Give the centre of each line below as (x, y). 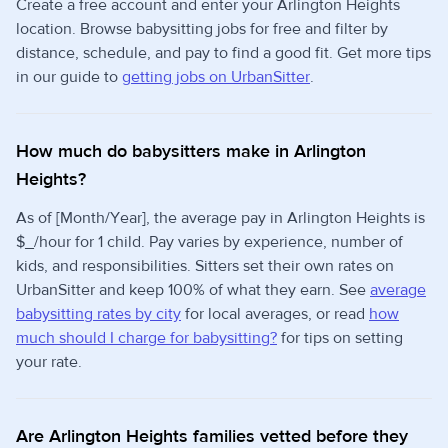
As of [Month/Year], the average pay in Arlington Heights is (220, 218)
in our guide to (69, 77)
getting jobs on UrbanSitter (216, 77)
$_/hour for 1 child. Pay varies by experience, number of (209, 242)
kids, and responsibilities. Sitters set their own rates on (205, 266)
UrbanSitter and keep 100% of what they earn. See (193, 290)
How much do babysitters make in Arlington (191, 151)
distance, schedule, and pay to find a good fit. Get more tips (223, 53)
